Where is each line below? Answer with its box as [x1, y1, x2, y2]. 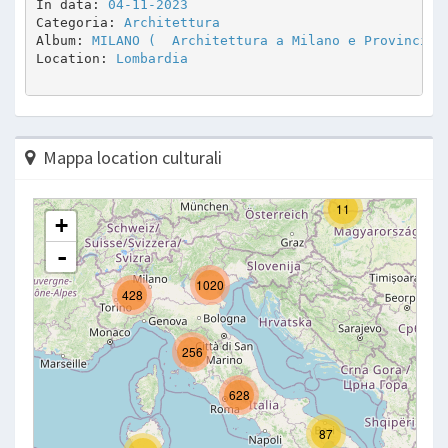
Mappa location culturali [43, 146, 222, 169]
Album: [35, 32, 92, 48]
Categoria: [35, 14, 124, 30]
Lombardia [115, 50, 188, 66]
